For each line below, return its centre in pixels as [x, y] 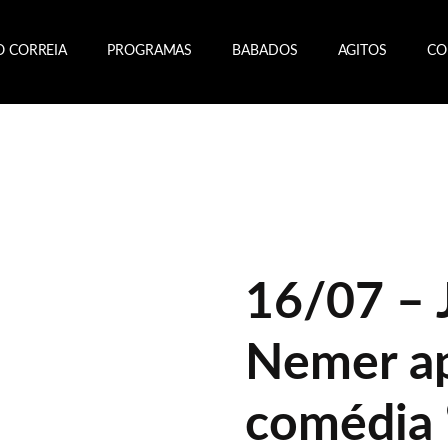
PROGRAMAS [150, 51]
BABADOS [265, 51]
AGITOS [362, 51]
